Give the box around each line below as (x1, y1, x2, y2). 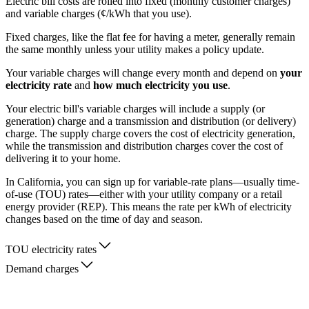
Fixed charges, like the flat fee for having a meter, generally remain (6, 31, 295, 43)
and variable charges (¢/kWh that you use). (6, 8, 195, 20)
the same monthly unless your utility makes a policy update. (6, 43, 267, 56)
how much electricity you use (93, 79, 228, 92)
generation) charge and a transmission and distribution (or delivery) (6, 115, 296, 128)
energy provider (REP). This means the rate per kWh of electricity (6, 201, 292, 213)
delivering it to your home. (6, 152, 121, 165)
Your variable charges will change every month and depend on (6, 67, 280, 79)
